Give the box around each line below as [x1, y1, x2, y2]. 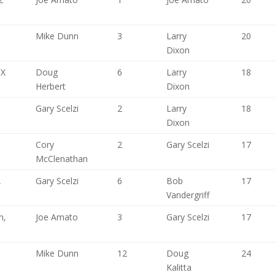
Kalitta [166, 261, 192, 273]
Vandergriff [166, 189, 210, 201]
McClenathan [36, 153, 88, 165]
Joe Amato [36, 211, 79, 223]
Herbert [36, 80, 66, 92]
